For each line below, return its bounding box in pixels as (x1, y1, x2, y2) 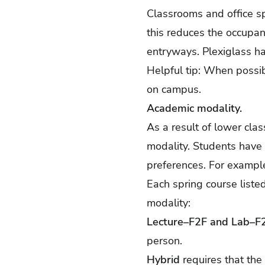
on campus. (147, 82, 201, 96)
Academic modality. (147, 101, 242, 115)
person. (147, 234, 182, 248)
